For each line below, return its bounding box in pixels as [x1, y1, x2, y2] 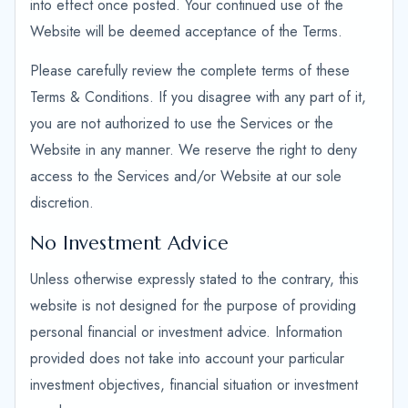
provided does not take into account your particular [30, 348, 344, 369]
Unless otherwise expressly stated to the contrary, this [30, 269, 359, 290]
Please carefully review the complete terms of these [30, 60, 350, 81]
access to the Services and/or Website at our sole [30, 166, 342, 187]
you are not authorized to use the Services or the [30, 113, 333, 134]
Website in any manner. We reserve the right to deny [30, 139, 357, 160]
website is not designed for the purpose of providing [30, 295, 356, 316]
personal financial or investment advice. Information [30, 321, 342, 342]
